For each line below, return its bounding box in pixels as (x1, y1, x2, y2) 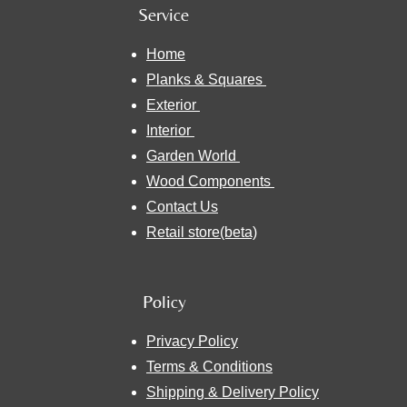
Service (124, 4, 189, 26)
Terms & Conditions (146, 359, 273, 375)
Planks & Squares (146, 72, 266, 88)
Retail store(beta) (146, 224, 257, 241)
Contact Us (146, 199, 218, 215)
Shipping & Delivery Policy (146, 384, 319, 401)
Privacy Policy (146, 333, 238, 350)
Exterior (146, 97, 200, 114)
